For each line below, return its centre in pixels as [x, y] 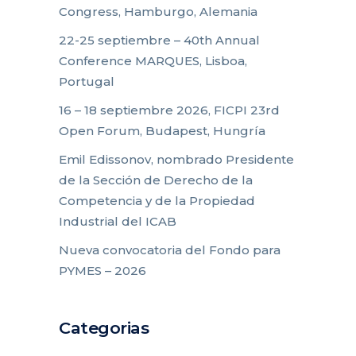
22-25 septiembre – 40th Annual [159, 41]
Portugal [87, 82]
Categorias [104, 328]
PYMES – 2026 [103, 271]
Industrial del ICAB [118, 222]
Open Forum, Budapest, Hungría [162, 131]
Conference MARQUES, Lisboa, [153, 61]
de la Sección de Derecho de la [156, 180]
